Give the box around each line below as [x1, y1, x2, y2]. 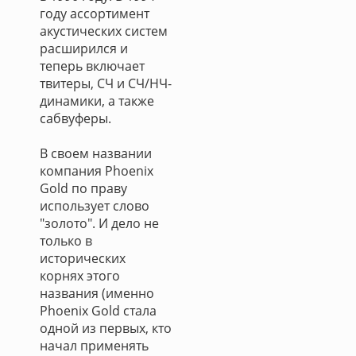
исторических [40, 250, 126, 267]
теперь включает [40, 57, 145, 75]
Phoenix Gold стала [40, 302, 157, 319]
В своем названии [40, 145, 152, 162]
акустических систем [40, 22, 168, 40]
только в [40, 232, 92, 250]
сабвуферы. [40, 110, 111, 127]
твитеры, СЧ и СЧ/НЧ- [40, 75, 172, 92]
